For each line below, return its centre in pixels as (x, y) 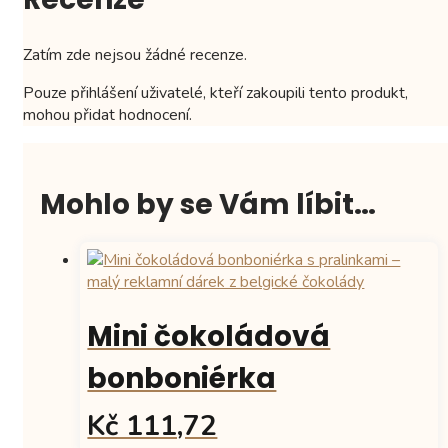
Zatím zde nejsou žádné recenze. (135, 55)
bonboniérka (182, 379)
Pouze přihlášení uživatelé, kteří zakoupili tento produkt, (215, 93)
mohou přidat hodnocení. (107, 115)
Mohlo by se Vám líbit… (208, 204)
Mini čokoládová (209, 337)
